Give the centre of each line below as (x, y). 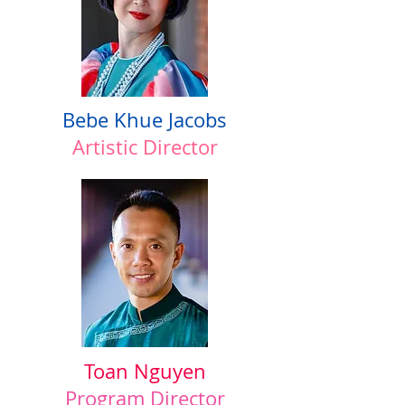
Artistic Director (145, 147)
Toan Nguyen (145, 371)
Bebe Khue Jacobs (145, 120)
